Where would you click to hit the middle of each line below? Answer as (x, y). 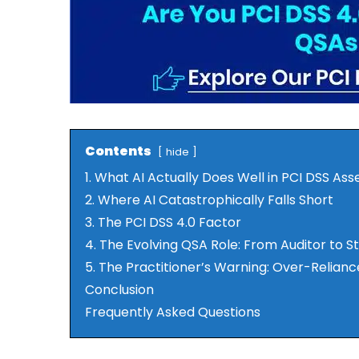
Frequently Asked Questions (173, 312)
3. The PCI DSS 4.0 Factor (163, 222)
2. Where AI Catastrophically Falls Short (209, 200)
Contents (118, 151)
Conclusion (119, 290)
